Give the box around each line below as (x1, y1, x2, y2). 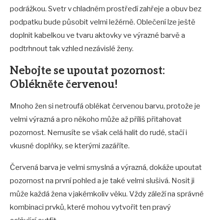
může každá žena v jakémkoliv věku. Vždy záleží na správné (10, 190, 204, 199)
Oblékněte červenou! (10, 78, 118, 91)
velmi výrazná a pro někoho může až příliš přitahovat (10, 115, 182, 124)
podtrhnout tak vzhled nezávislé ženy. (10, 44, 135, 54)
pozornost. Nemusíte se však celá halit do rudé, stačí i (10, 128, 187, 137)
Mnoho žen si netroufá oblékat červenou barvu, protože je (10, 102, 200, 111)
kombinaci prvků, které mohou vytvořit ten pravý (10, 203, 171, 212)
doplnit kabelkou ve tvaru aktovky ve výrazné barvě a (10, 31, 185, 40)
